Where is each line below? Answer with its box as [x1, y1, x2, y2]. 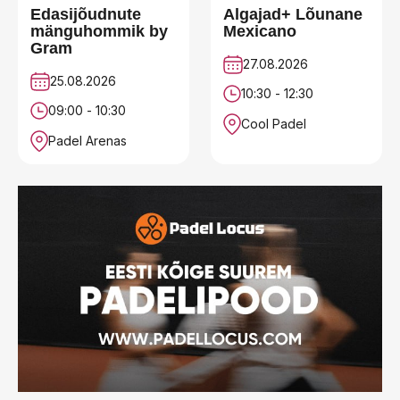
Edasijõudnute [30, 5, 141, 24]
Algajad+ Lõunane [223, 5, 362, 24]
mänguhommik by [30, 22, 168, 41]
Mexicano [223, 22, 296, 41]
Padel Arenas [48, 133, 127, 149]
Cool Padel [241, 116, 306, 132]
